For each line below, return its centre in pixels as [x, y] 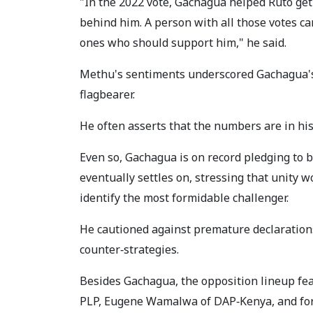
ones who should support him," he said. [183, 43]
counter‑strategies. [129, 249]
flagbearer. [107, 94]
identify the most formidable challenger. [184, 198]
